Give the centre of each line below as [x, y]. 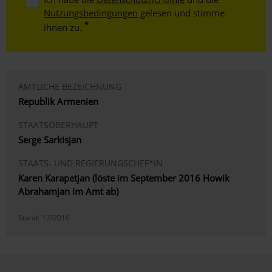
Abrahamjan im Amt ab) [68, 191]
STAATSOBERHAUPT [58, 124]
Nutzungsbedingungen [91, 12]
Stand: [29, 217]
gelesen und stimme [181, 12]
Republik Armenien [58, 101]
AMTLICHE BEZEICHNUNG [70, 86]
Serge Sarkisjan [50, 139]
